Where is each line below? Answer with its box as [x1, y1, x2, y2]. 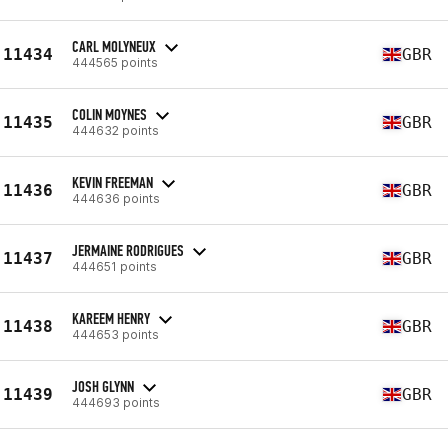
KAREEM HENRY [72, 308, 150, 328]
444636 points [72, 190, 160, 206]
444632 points [72, 122, 159, 138]
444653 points [72, 326, 159, 342]
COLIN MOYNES [72, 104, 147, 124]
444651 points [72, 258, 157, 274]
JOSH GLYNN [72, 376, 134, 396]
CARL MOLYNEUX [72, 36, 156, 56]
